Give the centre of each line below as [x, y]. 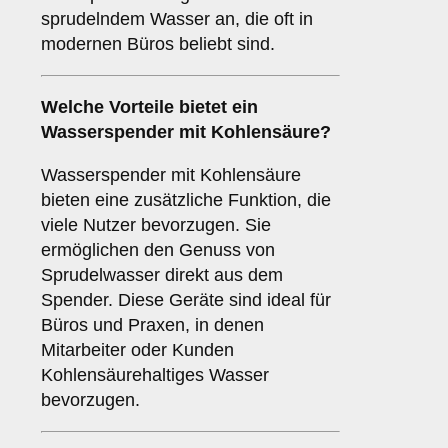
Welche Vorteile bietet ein [149, 107]
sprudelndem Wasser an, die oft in [177, 19]
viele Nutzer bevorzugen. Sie [156, 225]
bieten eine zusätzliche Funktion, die [186, 200]
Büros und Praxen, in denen [152, 325]
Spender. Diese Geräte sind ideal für [186, 300]
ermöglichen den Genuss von [158, 250]
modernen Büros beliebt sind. [158, 44]
